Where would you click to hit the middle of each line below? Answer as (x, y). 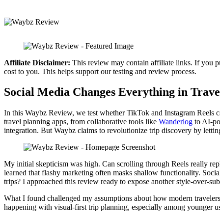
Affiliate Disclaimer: (37, 62)
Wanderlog (176, 122)
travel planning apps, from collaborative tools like (81, 122)
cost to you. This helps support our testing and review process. (100, 71)
